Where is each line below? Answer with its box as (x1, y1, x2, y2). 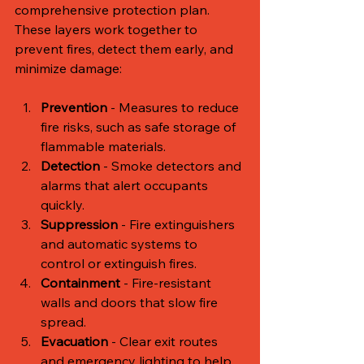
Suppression (41, 215, 118, 232)
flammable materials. (41, 137, 166, 154)
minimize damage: (15, 59, 122, 76)
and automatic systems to (41, 235, 201, 252)
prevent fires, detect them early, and (15, 40, 236, 57)
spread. (41, 313, 86, 330)
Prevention (41, 98, 107, 115)
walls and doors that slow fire (41, 293, 221, 310)
